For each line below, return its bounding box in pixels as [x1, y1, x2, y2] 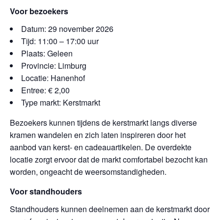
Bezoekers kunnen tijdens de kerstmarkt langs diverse [10, 117, 197, 128]
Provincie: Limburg [21, 60, 86, 71]
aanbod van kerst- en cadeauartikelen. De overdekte [10, 141, 192, 153]
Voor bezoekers [10, 5, 68, 17]
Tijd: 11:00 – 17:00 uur [21, 35, 99, 47]
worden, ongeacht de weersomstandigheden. [10, 166, 166, 177]
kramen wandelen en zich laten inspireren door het [10, 129, 186, 140]
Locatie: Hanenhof [21, 72, 85, 83]
